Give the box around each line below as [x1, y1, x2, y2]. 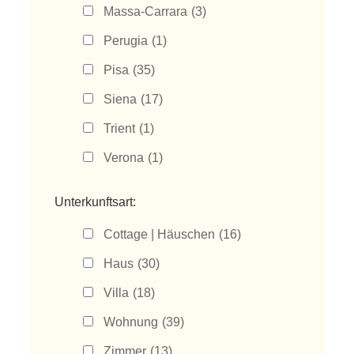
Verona [104, 151, 145, 164]
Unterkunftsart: [55, 195, 137, 209]
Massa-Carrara [104, 5, 188, 18]
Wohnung [104, 315, 159, 329]
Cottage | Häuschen [104, 228, 216, 241]
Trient [104, 122, 136, 135]
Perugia [104, 34, 149, 47]
